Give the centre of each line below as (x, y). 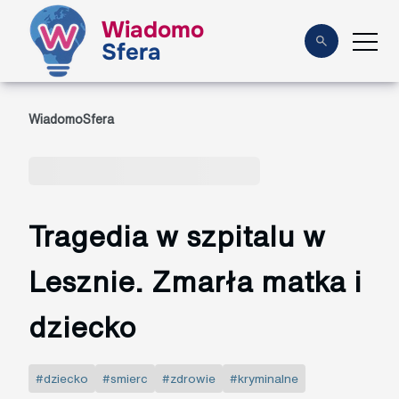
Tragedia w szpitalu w (177, 236)
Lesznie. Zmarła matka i (195, 281)
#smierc (125, 378)
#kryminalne (264, 378)
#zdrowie (189, 378)
